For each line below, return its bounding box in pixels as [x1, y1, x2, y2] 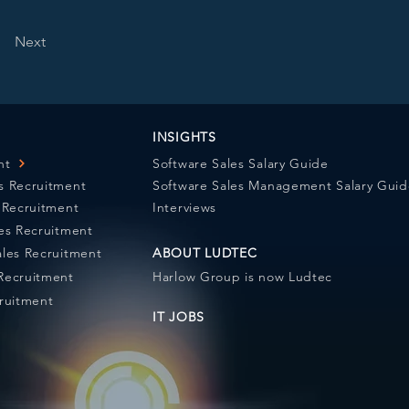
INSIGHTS [152, 128, 216, 145]
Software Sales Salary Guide [152, 154, 329, 172]
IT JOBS [152, 308, 204, 325]
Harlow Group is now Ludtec [152, 267, 333, 285]
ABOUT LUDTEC [152, 244, 257, 261]
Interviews [152, 198, 216, 215]
